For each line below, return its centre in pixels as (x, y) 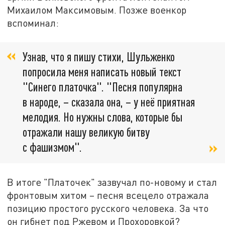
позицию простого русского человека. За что (108, 208)
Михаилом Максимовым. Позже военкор (97, 10)
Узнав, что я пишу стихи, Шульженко (99, 56)
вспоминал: (33, 23)
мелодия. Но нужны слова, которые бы (102, 117)
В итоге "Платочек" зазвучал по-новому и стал (112, 182)
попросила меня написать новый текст (102, 71)
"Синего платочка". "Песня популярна (102, 86)
